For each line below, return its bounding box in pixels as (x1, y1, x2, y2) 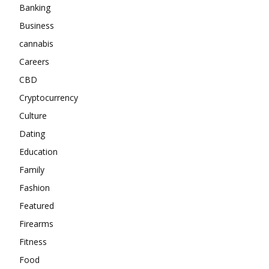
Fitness (19, 236, 47, 247)
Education (19, 146, 58, 157)
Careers (19, 56, 49, 67)
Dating (19, 128, 45, 139)
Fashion (19, 182, 50, 193)
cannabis (19, 38, 53, 49)
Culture (19, 110, 47, 121)
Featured (19, 200, 54, 211)
